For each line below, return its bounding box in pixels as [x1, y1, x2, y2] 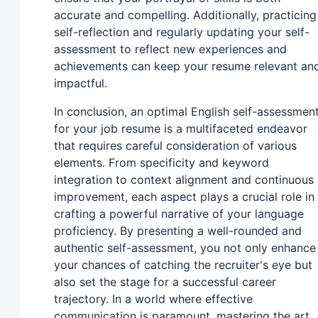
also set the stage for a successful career [54, 275, 276, 290]
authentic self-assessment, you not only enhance [54, 241, 316, 256]
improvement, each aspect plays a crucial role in [54, 190, 314, 204]
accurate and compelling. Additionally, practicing [54, 8, 317, 23]
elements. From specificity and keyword [54, 155, 269, 170]
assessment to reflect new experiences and [54, 42, 287, 57]
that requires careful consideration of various [54, 138, 297, 153]
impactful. [54, 76, 107, 91]
